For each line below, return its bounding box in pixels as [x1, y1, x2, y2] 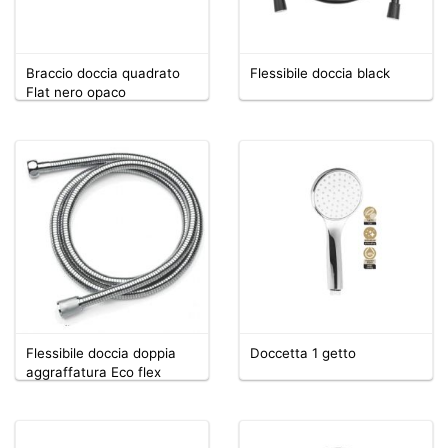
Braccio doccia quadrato [26, 64, 180, 81]
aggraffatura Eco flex [26, 363, 161, 380]
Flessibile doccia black [250, 64, 394, 81]
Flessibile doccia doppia [26, 344, 176, 361]
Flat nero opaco [26, 83, 126, 100]
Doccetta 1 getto [250, 344, 356, 361]
